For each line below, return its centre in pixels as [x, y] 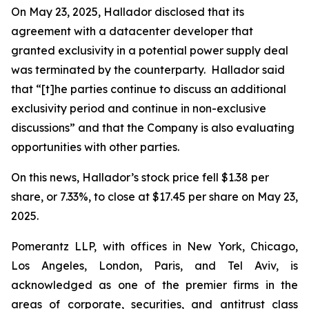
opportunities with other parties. [97, 147]
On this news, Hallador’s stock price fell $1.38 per [140, 177]
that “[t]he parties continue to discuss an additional [149, 89]
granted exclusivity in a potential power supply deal [150, 50]
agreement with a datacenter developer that [132, 31]
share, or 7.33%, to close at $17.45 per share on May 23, [154, 197]
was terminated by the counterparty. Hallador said [148, 70]
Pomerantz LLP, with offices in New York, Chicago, [154, 246]
